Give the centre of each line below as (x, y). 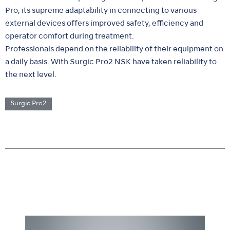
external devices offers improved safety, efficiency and (104, 24)
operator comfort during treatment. (70, 37)
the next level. (31, 75)
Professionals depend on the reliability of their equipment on (114, 50)
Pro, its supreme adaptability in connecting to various (101, 11)
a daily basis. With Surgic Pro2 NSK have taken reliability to (111, 62)
